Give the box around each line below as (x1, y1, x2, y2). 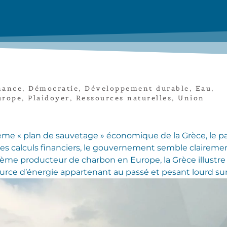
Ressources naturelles (75, 93, 172, 102)
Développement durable (85, 84, 190, 93)
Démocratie (28, 84, 79, 93)
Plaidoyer (28, 93, 70, 102)
